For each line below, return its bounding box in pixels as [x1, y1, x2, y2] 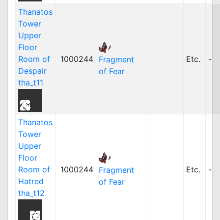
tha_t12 [18, 188, 45, 198]
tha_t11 [18, 78, 43, 87]
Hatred [18, 176, 44, 186]
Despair [18, 66, 47, 76]
